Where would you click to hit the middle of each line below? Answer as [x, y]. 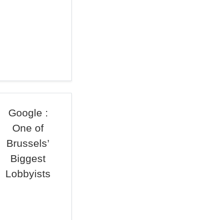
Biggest [28, 158]
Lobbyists [28, 174]
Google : [28, 113]
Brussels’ [28, 143]
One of [28, 128]
